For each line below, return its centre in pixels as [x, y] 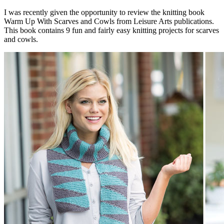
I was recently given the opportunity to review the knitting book [104, 12]
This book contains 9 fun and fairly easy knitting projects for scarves [111, 30]
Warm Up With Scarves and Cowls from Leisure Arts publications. [110, 21]
